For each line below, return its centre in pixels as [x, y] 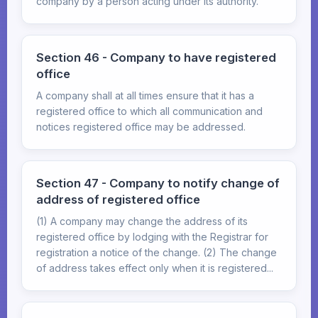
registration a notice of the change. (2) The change [157, 252]
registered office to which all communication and [149, 111]
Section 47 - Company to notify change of [158, 183]
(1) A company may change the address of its [142, 221]
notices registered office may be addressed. [141, 127]
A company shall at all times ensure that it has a [145, 95]
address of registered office [118, 199]
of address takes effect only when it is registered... [155, 268]
